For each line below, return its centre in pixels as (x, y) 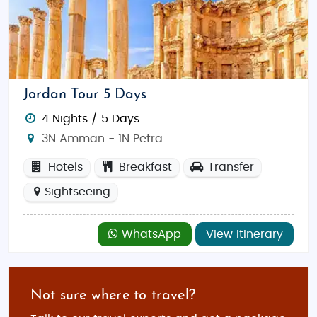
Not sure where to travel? (113, 296)
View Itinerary (244, 234)
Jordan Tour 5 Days (85, 95)
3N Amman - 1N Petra (100, 139)
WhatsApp (150, 234)
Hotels (63, 167)
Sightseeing (77, 192)
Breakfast (143, 167)
